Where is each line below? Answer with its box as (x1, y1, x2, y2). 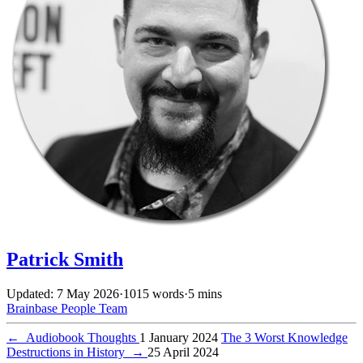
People (61, 301, 99, 315)
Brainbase (6, 301, 61, 315)
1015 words (123, 286, 184, 301)
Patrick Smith (6, 248, 123, 270)
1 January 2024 (139, 330, 218, 344)
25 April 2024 (147, 344, 219, 359)
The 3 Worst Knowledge (221, 330, 348, 344)
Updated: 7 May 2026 (6, 286, 119, 301)
